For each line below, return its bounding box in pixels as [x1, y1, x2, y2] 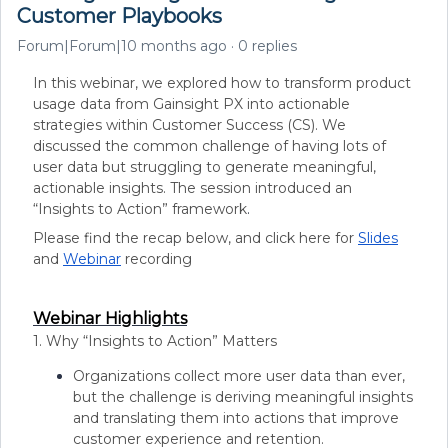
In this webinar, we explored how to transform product [33, 74, 411, 92]
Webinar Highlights [33, 309, 187, 328]
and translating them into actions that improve [73, 409, 399, 427]
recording [121, 250, 196, 268]
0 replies [238, 37, 297, 55]
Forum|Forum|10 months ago [17, 37, 227, 55]
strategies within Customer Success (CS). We [33, 116, 346, 134]
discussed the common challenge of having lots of [33, 137, 386, 155]
